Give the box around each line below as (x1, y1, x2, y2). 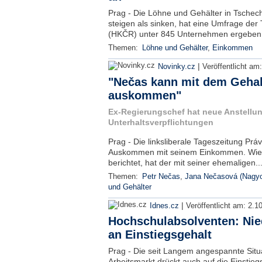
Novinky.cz (157, 63, 195, 71)
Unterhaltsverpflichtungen (108, 118, 213, 127)
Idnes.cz (149, 202, 179, 210)
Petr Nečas (142, 173, 180, 181)
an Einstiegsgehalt (108, 228, 212, 241)
